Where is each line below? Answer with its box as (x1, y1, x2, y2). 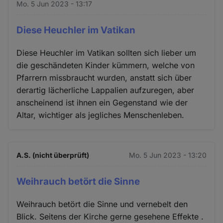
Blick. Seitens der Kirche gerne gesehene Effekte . (16, 211, 204, 222)
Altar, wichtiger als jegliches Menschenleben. (16, 110, 185, 120)
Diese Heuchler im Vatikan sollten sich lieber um (16, 47, 197, 58)
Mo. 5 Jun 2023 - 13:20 (128, 150, 207, 159)
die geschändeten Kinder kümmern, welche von (16, 60, 195, 70)
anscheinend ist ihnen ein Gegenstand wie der (16, 97, 188, 108)
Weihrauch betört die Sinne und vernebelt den (16, 199, 188, 209)
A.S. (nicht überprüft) (16, 150, 90, 159)
